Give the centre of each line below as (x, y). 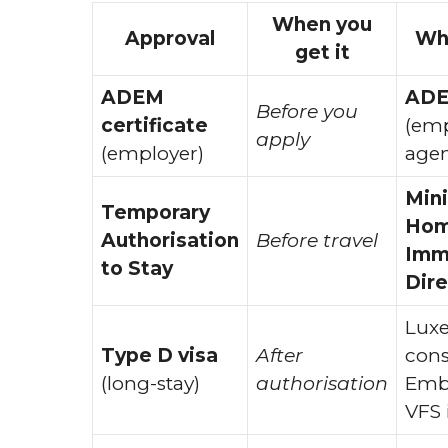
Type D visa (159, 355)
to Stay (137, 268)
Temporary (155, 212)
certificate (154, 125)
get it (322, 52)
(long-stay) (150, 383)
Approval (170, 38)
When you (322, 24)
